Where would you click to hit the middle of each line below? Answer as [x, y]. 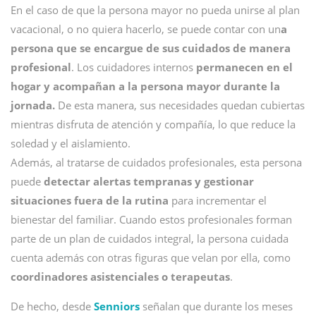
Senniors [117, 306]
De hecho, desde [52, 306]
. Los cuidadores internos [134, 67]
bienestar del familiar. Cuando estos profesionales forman [151, 219]
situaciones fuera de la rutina [90, 200]
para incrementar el [218, 200]
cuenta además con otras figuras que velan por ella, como [151, 257]
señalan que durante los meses [216, 306]
